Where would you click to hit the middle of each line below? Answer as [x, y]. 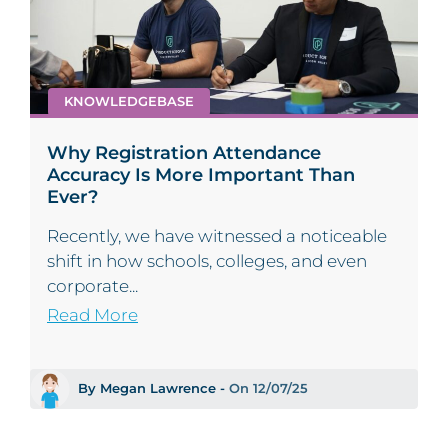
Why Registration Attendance [184, 153]
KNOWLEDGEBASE [129, 101]
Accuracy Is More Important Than [201, 175]
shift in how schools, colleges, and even [207, 261]
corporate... [92, 286]
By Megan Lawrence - [153, 389]
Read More [92, 315]
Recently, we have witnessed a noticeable [217, 236]
